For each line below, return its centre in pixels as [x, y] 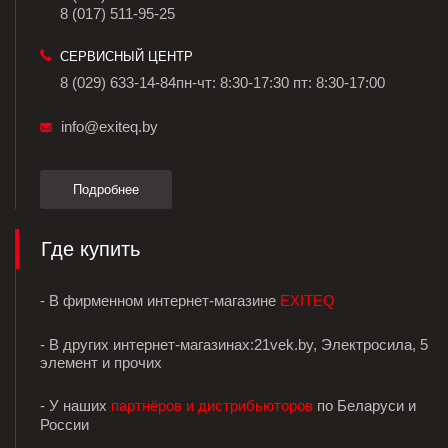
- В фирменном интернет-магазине [160, 301]
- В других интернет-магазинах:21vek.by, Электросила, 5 [234, 345]
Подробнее [106, 190]
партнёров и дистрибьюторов [212, 406]
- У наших [75, 406]
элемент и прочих [101, 363]
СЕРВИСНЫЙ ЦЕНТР [126, 57]
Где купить [90, 249]
